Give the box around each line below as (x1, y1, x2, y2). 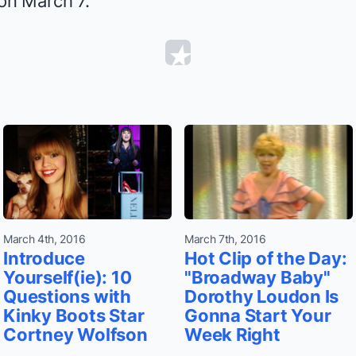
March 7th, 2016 (184, 232, 266, 246)
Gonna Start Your (184, 305, 331, 327)
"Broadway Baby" (184, 267, 331, 288)
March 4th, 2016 (3, 232, 86, 246)
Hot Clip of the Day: (184, 248, 347, 269)
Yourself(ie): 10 (3, 267, 132, 288)
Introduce (3, 248, 86, 269)
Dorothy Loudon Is (184, 286, 339, 308)
